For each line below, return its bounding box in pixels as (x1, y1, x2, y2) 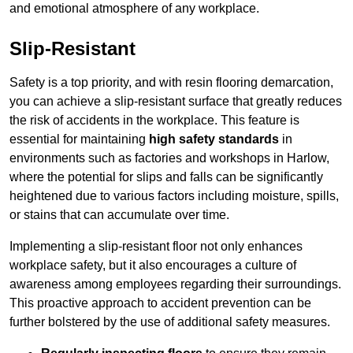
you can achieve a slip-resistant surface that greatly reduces (9, 95, 342, 109)
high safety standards (149, 132, 279, 147)
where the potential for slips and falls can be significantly (9, 170, 323, 184)
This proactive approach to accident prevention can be (9, 296, 311, 310)
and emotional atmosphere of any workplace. (9, 2, 259, 16)
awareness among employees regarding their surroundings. (9, 277, 341, 292)
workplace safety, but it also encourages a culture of (9, 258, 296, 273)
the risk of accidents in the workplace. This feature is (9, 113, 299, 128)
